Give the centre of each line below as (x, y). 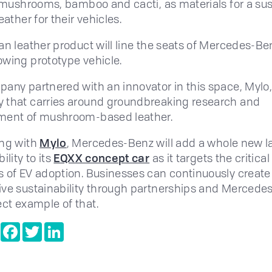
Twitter (56, 227)
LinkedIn (82, 227)
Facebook (40, 227)
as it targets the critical (209, 158)
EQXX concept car (102, 158)
